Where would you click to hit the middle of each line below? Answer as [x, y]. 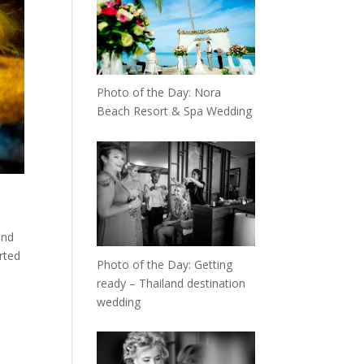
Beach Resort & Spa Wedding [175, 111]
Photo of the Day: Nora [159, 93]
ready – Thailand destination [171, 283]
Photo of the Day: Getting [165, 264]
